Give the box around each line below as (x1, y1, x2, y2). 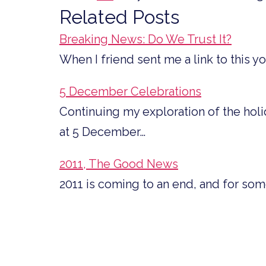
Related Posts (59, 5, 179, 28)
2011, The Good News (59, 156, 178, 171)
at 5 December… (59, 124, 145, 139)
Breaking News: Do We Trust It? (59, 31, 232, 46)
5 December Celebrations (59, 84, 201, 99)
